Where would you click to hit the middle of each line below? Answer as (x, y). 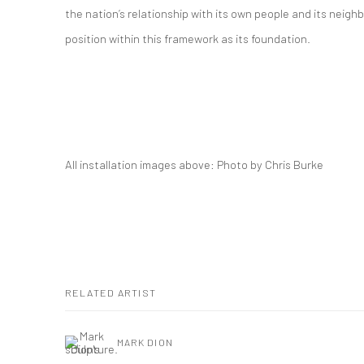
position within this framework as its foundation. (188, 38)
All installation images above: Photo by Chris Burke (194, 164)
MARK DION (145, 342)
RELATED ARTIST (110, 292)
